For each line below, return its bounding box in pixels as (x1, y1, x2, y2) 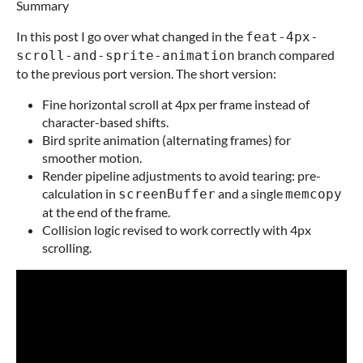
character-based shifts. (42, 114, 169, 130)
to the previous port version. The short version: (16, 66, 276, 82)
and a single (216, 186, 285, 202)
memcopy (285, 186, 342, 203)
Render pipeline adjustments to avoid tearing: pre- (42, 168, 321, 184)
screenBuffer (118, 186, 216, 203)
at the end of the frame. (42, 204, 170, 220)
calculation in (42, 186, 118, 202)
